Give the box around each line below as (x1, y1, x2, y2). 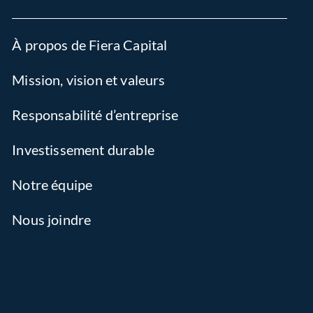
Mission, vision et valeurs (12, 71, 166, 88)
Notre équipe (12, 176, 93, 193)
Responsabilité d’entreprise (12, 106, 179, 123)
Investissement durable (12, 141, 154, 158)
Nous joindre (12, 211, 92, 228)
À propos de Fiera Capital (12, 36, 168, 53)
